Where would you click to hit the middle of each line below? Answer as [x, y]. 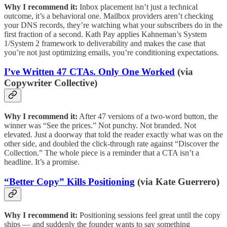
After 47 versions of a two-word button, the [148, 117]
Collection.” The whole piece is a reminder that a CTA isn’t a [102, 153]
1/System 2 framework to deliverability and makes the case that [105, 43]
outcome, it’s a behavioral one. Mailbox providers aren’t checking [109, 16]
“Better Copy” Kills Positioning [69, 181]
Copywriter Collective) [51, 83]
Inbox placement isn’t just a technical [138, 7]
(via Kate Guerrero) [177, 181]
